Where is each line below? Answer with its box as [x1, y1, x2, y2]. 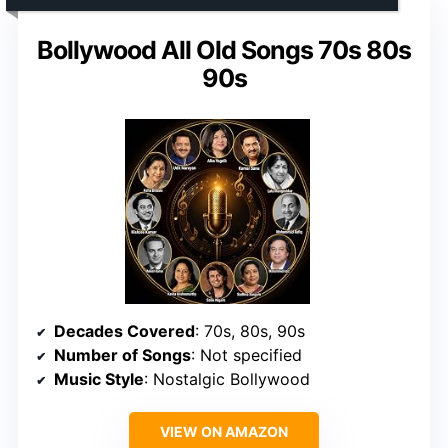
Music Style [54, 368, 144, 389]
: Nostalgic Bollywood [144, 368, 310, 389]
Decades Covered [54, 320, 195, 341]
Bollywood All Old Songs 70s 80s [37, 34, 411, 65]
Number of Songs [54, 344, 191, 365]
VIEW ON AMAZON [160, 422, 288, 440]
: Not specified [191, 344, 302, 365]
